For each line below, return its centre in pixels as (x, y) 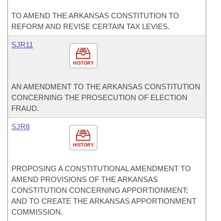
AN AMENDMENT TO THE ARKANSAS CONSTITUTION (106, 87)
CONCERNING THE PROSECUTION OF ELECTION (99, 97)
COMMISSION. (37, 212)
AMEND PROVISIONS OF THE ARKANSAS (85, 179)
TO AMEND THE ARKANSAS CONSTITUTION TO (95, 16)
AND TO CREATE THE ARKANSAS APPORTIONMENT (104, 201)
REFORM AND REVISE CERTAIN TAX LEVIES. (91, 26)
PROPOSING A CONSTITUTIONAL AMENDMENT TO (101, 168)
